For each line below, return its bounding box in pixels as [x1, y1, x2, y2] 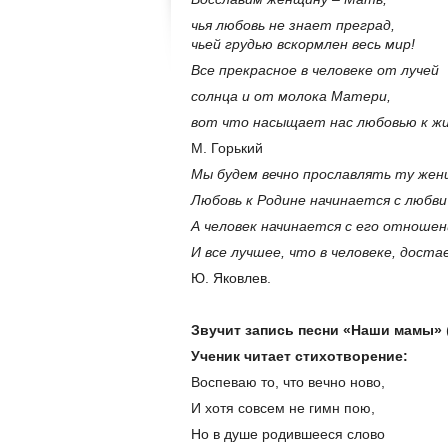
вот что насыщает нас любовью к [191, 114, 432, 131]
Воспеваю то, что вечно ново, [191, 374, 385, 391]
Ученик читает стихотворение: [191, 348, 408, 365]
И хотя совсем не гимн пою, [191, 400, 375, 417]
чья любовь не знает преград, [191, 17, 395, 34]
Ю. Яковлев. [191, 270, 271, 287]
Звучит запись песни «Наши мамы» [191, 322, 446, 339]
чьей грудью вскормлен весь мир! [191, 36, 415, 53]
